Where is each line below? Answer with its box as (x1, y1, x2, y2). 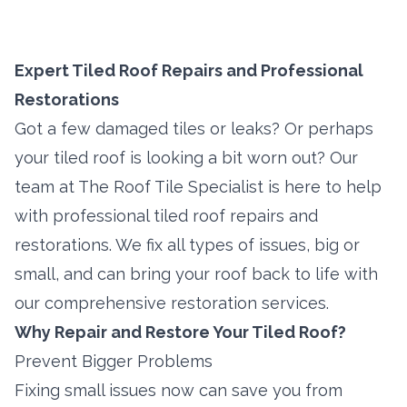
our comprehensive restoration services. (15, 293, 329, 313)
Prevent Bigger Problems (15, 352, 213, 371)
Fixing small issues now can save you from (15, 381, 342, 400)
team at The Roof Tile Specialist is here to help (15, 177, 382, 196)
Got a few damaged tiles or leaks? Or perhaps (15, 119, 373, 138)
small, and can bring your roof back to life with (15, 264, 378, 283)
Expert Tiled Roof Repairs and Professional (15, 61, 363, 80)
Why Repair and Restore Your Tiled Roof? (15, 323, 346, 342)
